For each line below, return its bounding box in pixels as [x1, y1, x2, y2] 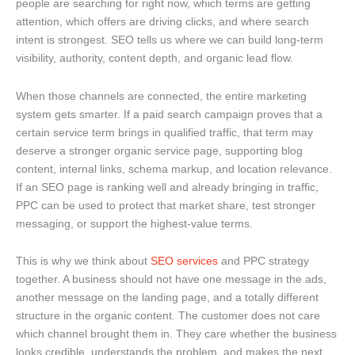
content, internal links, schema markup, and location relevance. [16, 162, 332, 175]
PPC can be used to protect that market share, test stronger [16, 198, 315, 212]
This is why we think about [16, 254, 151, 268]
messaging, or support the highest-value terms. [16, 216, 253, 230]
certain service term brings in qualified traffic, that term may [16, 125, 313, 139]
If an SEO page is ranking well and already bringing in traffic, [16, 180, 319, 193]
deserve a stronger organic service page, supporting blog [16, 143, 303, 157]
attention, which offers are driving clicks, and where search [16, 15, 309, 29]
